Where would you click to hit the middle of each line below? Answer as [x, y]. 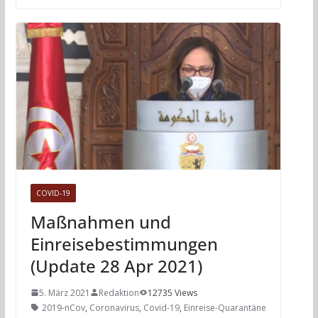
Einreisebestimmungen [124, 243]
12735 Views [172, 292]
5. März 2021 [64, 292]
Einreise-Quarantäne [225, 307]
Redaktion [119, 292]
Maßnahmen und [100, 221]
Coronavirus [114, 307]
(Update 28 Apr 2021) [116, 265]
